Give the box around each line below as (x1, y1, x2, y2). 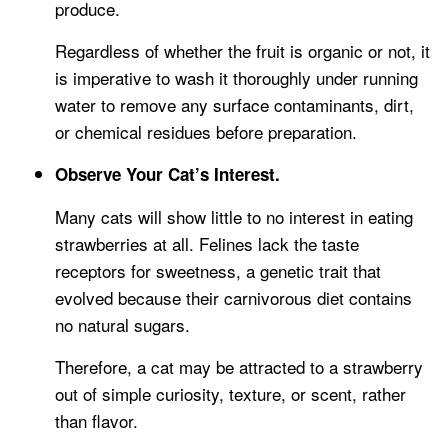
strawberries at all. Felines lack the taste (55, 231, 359, 257)
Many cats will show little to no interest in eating (55, 204, 413, 230)
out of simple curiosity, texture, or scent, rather (55, 381, 406, 407)
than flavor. (55, 408, 138, 434)
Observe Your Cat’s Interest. (55, 162, 280, 187)
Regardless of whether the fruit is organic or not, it (55, 38, 430, 64)
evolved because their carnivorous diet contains (55, 285, 412, 311)
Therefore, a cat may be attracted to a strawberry (55, 354, 423, 380)
